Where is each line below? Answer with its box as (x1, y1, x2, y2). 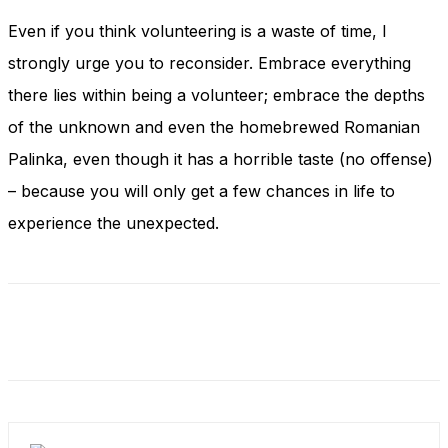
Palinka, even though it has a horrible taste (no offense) (8, 149, 433, 170)
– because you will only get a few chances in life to (8, 181, 395, 202)
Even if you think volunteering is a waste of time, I (8, 21, 387, 42)
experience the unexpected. (8, 213, 219, 234)
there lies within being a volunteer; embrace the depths (8, 85, 425, 106)
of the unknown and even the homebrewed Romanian (8, 117, 420, 138)
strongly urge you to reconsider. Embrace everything (8, 53, 411, 74)
